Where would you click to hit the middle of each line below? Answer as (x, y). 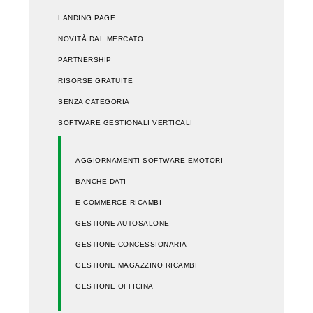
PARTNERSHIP (85, 59)
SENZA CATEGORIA (94, 101)
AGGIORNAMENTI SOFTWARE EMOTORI (149, 161)
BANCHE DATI (101, 182)
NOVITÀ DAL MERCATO (101, 38)
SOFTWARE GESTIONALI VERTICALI (125, 122)
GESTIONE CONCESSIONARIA (131, 245)
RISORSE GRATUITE (95, 80)
